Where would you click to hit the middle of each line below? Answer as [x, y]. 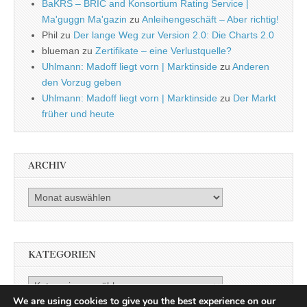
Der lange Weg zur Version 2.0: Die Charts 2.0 [174, 35]
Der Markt [255, 98]
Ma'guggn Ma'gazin [84, 20]
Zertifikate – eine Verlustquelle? [163, 51]
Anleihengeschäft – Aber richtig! [210, 20]
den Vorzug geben [82, 83]
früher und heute [78, 114]
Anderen [251, 67]
